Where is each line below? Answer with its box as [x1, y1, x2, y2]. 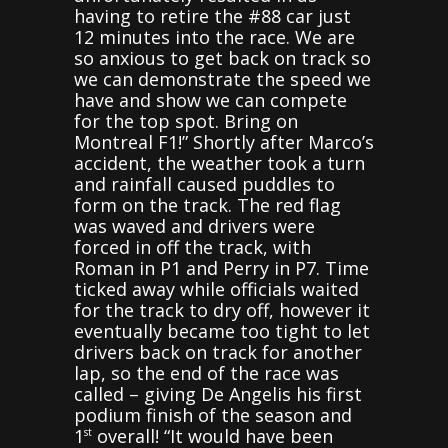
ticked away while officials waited [74, 276, 359, 301]
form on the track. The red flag [74, 192, 341, 217]
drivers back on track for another [74, 339, 362, 364]
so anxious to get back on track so [74, 45, 371, 70]
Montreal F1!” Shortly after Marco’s [74, 129, 374, 154]
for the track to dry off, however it [74, 297, 370, 322]
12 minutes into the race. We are [74, 24, 355, 49]
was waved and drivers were [74, 213, 315, 238]
